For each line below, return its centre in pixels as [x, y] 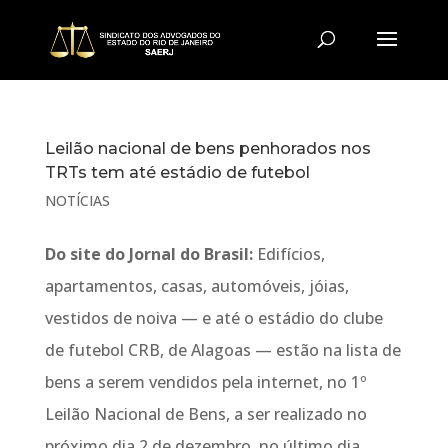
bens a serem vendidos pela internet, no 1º [205, 382]
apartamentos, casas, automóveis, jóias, [196, 286]
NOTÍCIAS [77, 200]
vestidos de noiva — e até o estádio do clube [213, 318]
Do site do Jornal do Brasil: [148, 254]
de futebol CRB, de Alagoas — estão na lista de [222, 350]
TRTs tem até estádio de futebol [177, 172]
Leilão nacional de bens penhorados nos [207, 148]
